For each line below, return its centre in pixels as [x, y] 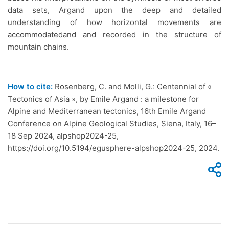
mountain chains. [38, 47]
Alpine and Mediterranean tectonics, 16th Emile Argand [107, 111]
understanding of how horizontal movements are [114, 22]
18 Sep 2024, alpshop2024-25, [63, 136]
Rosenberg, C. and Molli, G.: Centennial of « [132, 87]
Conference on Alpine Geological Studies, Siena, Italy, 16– [112, 124]
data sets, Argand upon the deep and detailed [114, 10]
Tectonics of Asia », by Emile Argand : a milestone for [103, 99]
